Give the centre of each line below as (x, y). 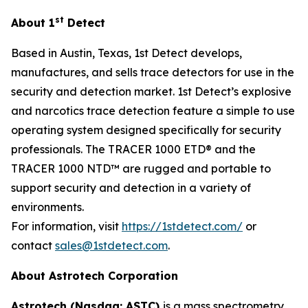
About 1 (33, 23)
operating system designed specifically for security (146, 130)
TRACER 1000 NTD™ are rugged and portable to (141, 168)
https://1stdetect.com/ (182, 226)
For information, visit (66, 226)
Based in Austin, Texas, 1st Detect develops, (126, 53)
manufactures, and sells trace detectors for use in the (153, 72)
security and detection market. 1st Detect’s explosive (151, 91)
